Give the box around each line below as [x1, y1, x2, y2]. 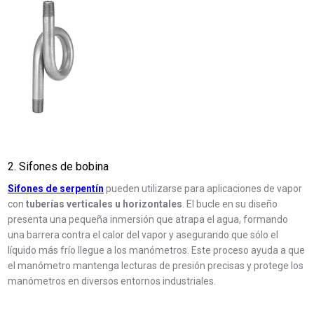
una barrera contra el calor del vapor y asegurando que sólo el [8, 229, 279, 241]
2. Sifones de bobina [8, 160, 109, 174]
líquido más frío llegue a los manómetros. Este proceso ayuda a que [8, 245, 306, 257]
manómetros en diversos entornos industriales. [8, 275, 217, 287]
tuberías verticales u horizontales [26, 198, 183, 210]
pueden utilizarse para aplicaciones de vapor [106, 183, 303, 195]
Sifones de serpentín [8, 183, 104, 195]
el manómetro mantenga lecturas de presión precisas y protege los [8, 260, 304, 272]
